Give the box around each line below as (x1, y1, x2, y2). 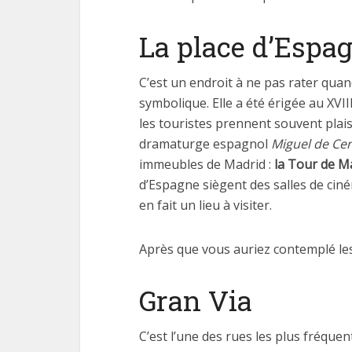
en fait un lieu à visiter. (139, 196, 272, 214)
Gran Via (139, 282, 252, 318)
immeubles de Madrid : (139, 156, 274, 173)
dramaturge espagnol (139, 135, 271, 152)
